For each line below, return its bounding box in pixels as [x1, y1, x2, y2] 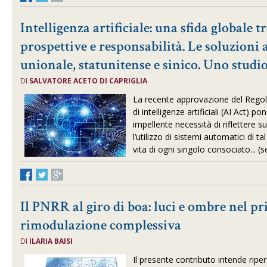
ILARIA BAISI [29, 236, 73, 246]
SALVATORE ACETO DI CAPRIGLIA [29, 76, 148, 86]
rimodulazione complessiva [20, 216, 182, 234]
